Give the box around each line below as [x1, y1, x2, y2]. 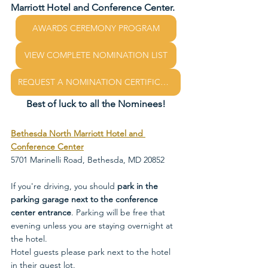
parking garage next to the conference [11, 194, 160, 205]
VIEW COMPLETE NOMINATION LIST [24, 50, 167, 61]
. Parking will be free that [71, 207, 167, 218]
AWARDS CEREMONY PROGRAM [32, 23, 160, 34]
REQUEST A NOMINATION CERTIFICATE [160, 77, 169, 88]
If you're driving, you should [11, 181, 115, 192]
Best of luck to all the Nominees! [26, 98, 166, 110]
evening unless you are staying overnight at [11, 220, 175, 232]
